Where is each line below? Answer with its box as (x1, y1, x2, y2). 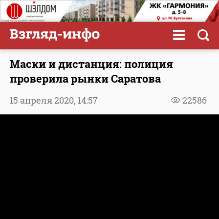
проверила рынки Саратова (10, 71, 161, 86)
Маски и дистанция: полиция (10, 56, 173, 71)
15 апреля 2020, (10, 94, 78, 106)
